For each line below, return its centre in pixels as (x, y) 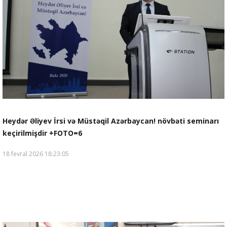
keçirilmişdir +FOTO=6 (42, 133)
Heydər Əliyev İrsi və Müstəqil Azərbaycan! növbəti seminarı (111, 121)
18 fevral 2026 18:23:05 (36, 154)
